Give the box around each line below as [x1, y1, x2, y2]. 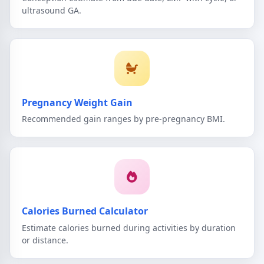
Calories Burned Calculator [22, 204, 148, 218]
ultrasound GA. [22, 4, 81, 16]
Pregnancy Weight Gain [22, 95, 133, 109]
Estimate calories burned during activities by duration [22, 222, 236, 233]
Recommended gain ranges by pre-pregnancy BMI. [22, 113, 225, 125]
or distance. [22, 234, 68, 246]
